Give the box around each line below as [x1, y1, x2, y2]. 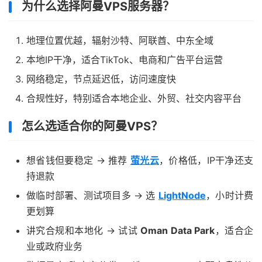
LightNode [158, 189, 206, 202]
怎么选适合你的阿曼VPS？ [22, 119, 163, 134]
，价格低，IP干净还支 [159, 154, 253, 167]
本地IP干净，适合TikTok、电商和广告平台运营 [26, 54, 223, 66]
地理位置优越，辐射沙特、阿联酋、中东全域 [26, 35, 213, 47]
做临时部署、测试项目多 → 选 [26, 189, 158, 202]
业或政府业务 [26, 240, 82, 253]
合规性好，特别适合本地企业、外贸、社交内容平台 [26, 92, 242, 105]
